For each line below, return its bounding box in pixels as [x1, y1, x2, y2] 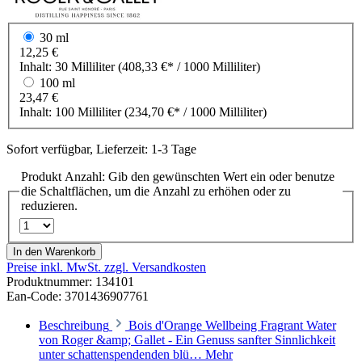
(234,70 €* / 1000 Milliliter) [124, 104, 267, 119]
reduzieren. [21, 198, 78, 213]
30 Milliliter [55, 59, 118, 74]
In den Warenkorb [13, 245, 95, 258]
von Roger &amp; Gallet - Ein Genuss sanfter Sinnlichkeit [39, 332, 335, 347]
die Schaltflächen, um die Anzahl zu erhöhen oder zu [21, 183, 291, 198]
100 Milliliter [55, 104, 124, 119]
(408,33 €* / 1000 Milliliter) [118, 59, 260, 74]
